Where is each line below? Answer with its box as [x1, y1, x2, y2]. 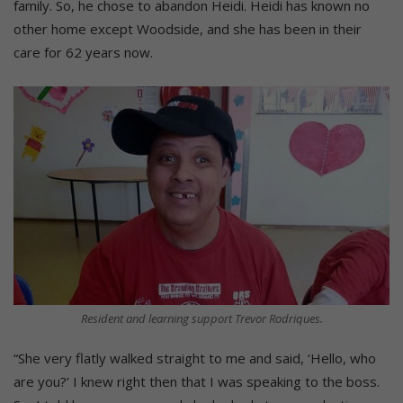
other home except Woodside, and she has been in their [13, 20, 362, 39]
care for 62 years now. [13, 43, 153, 62]
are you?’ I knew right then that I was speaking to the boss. [13, 372, 380, 390]
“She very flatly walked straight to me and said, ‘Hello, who [13, 348, 376, 367]
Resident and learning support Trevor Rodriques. [80, 309, 323, 327]
